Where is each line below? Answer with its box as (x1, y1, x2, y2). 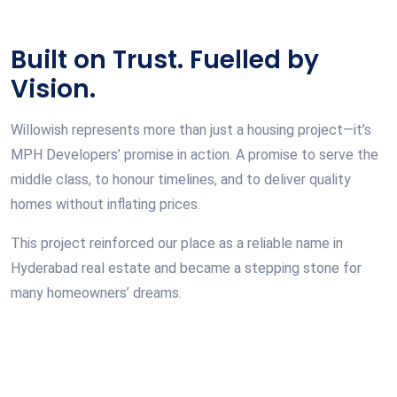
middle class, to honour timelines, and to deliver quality (11, 170, 351, 188)
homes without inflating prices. (11, 195, 200, 213)
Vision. (11, 71, 96, 106)
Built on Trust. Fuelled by (11, 42, 319, 77)
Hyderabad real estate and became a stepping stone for (11, 259, 362, 276)
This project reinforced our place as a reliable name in (11, 234, 343, 252)
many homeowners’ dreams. (11, 284, 182, 301)
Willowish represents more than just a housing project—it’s (11, 121, 371, 138)
